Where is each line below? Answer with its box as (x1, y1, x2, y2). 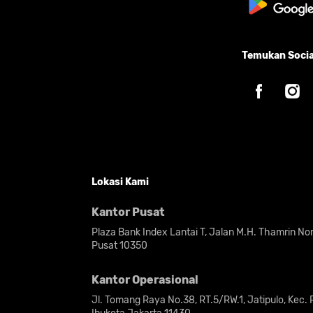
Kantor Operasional (92, 273, 199, 286)
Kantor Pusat (92, 205, 166, 219)
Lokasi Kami (92, 175, 150, 188)
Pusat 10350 (92, 240, 148, 252)
